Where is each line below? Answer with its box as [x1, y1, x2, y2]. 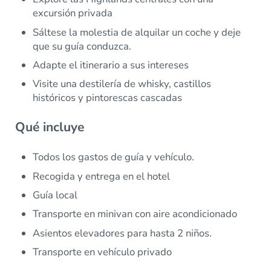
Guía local [33, 188, 78, 203]
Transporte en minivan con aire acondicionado [33, 207, 238, 221]
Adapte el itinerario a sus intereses [33, 57, 189, 72]
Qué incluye [15, 119, 84, 136]
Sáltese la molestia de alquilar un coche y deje [33, 25, 241, 39]
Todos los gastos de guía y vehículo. [33, 150, 195, 165]
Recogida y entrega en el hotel [33, 169, 171, 183]
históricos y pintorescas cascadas [33, 91, 183, 105]
